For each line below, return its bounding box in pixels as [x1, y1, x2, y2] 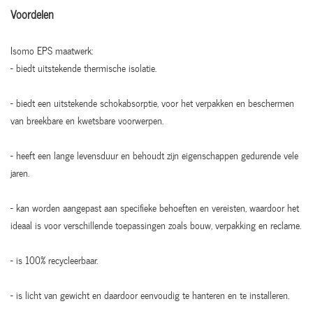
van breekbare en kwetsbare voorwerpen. [10, 112, 163, 129]
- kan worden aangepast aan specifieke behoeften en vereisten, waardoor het [10, 200, 299, 216]
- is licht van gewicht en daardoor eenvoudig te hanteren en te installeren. [10, 287, 289, 303]
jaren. [10, 165, 29, 181]
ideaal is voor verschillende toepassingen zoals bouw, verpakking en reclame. [10, 217, 301, 233]
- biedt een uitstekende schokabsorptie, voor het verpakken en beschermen [10, 95, 294, 111]
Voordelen [10, 5, 54, 24]
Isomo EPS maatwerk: [10, 43, 93, 59]
